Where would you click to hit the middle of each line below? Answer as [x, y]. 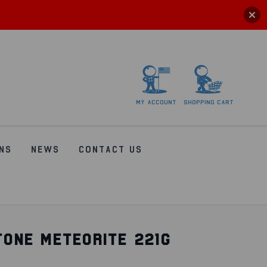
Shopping [199, 102]
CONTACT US [110, 150]
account [162, 102]
